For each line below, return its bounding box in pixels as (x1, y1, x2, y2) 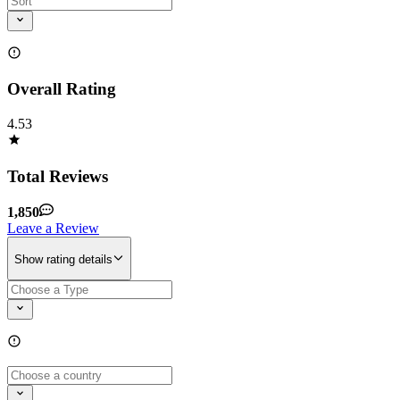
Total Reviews (7, 166, 108, 186)
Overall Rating (7, 79, 116, 99)
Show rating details (14, 253, 112, 267)
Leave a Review (7, 221, 99, 237)
